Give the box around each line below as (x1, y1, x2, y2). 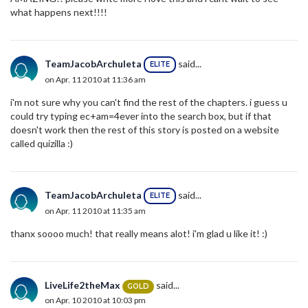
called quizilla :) (10, 137, 73, 150)
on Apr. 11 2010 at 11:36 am (45, 74, 146, 85)
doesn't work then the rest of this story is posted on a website (10, 124, 279, 136)
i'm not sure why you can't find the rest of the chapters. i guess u (10, 96, 287, 109)
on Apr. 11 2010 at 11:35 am (45, 206, 146, 217)
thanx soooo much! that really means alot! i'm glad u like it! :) (10, 228, 267, 240)
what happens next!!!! (10, 6, 107, 19)
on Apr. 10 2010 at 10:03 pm (45, 294, 146, 305)
